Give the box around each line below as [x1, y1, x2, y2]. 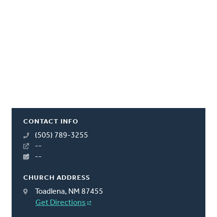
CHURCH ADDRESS [23, 174, 90, 182]
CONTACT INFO [23, 118, 78, 125]
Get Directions [35, 199, 86, 207]
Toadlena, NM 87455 [35, 187, 103, 196]
